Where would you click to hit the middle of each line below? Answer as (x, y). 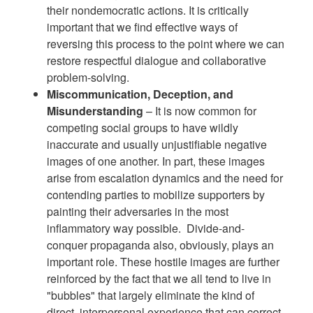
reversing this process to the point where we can (166, 43)
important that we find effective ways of (143, 27)
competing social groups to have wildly (143, 127)
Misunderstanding (97, 110)
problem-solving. (88, 77)
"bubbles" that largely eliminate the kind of (151, 295)
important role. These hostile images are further (163, 261)
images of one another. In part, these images (156, 161)
